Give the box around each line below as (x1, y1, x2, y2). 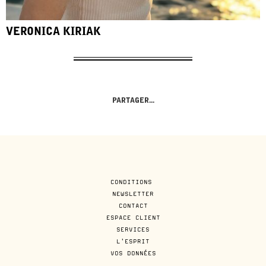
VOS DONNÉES (110, 249, 156, 256)
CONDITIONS (110, 178, 156, 185)
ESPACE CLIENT (106, 213, 160, 221)
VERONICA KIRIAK (6, 27, 101, 38)
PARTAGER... (112, 97, 154, 104)
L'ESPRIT (116, 237, 150, 245)
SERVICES (116, 225, 150, 233)
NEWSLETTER (112, 189, 154, 197)
